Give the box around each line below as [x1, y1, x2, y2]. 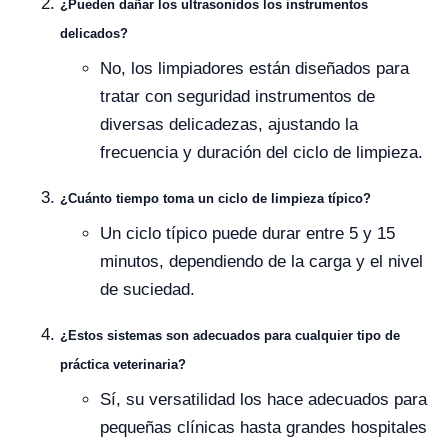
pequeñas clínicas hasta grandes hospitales [100, 418, 427, 437]
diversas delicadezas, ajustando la [100, 115, 358, 134]
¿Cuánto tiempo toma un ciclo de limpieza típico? [60, 191, 371, 206]
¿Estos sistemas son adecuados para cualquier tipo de [60, 328, 400, 343]
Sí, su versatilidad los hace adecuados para [100, 390, 427, 409]
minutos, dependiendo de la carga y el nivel [100, 252, 423, 271]
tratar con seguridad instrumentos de [100, 87, 375, 106]
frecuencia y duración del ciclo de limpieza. [100, 143, 423, 162]
